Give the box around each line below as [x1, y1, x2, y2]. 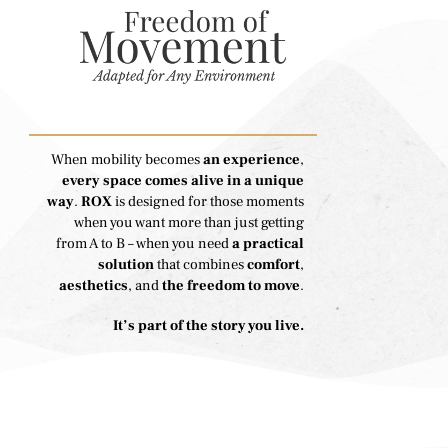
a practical [229, 233, 304, 253]
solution [98, 254, 154, 274]
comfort [247, 254, 300, 274]
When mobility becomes [51, 149, 203, 169]
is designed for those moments [115, 191, 304, 211]
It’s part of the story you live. [113, 315, 304, 335]
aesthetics [59, 275, 128, 295]
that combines [154, 254, 247, 274]
